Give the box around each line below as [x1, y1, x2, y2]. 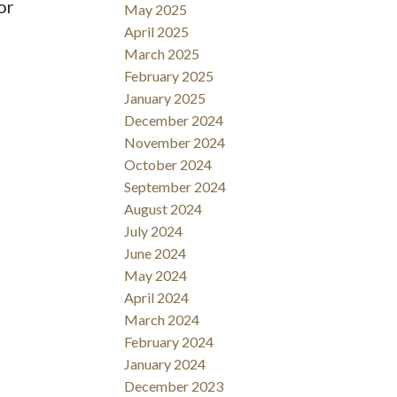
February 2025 [124, 67, 214, 85]
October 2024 [124, 156, 213, 174]
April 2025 [124, 23, 190, 41]
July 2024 [124, 222, 183, 240]
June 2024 [124, 245, 187, 262]
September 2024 [124, 178, 227, 196]
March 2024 [124, 311, 200, 329]
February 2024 [124, 333, 214, 351]
